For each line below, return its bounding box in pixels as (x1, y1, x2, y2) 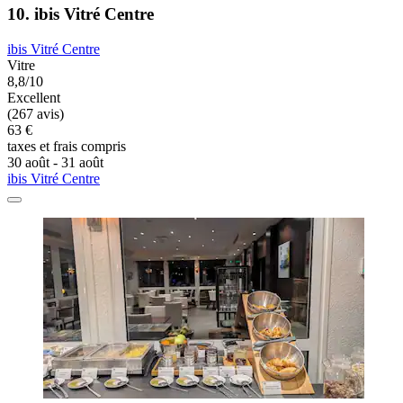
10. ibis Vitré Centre (7, 4, 154, 24)
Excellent (7, 90, 60, 106)
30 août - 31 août (7, 155, 103, 171)
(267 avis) (7, 106, 64, 122)
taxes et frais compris (7, 139, 126, 155)
